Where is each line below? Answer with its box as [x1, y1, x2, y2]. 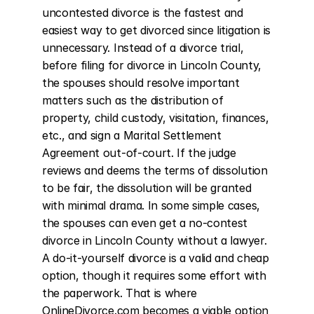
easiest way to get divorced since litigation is [42, 23, 271, 37]
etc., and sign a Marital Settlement [42, 128, 221, 142]
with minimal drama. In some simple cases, [42, 198, 260, 212]
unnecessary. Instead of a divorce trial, [42, 41, 244, 55]
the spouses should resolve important [42, 76, 240, 90]
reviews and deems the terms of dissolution [42, 163, 268, 177]
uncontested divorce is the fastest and [42, 6, 243, 20]
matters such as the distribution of [42, 93, 224, 107]
